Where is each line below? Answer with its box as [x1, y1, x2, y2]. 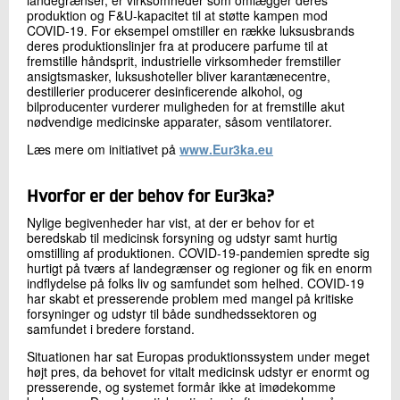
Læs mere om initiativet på [27, 140, 176, 159]
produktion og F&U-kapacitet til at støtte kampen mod [27, 6, 328, 25]
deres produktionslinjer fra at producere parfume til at [27, 37, 328, 55]
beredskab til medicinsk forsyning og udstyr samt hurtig [27, 229, 337, 247]
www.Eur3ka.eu [179, 140, 273, 159]
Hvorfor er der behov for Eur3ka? [27, 187, 273, 205]
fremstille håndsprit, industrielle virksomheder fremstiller [27, 52, 341, 71]
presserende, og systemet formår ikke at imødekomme [27, 378, 336, 396]
